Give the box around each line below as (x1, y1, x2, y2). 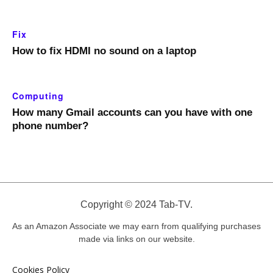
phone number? (12, 120, 88, 132)
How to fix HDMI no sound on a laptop (12, 45, 196, 57)
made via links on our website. (78, 234, 195, 244)
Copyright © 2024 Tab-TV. (80, 199, 193, 210)
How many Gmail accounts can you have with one (12, 107, 252, 119)
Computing (12, 90, 64, 102)
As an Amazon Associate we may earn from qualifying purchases (12, 221, 261, 232)
